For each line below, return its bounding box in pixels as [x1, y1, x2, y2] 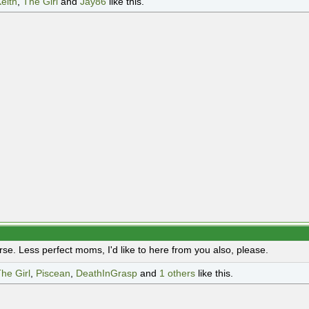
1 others [159, 268, 195, 279]
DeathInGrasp [76, 268, 137, 279]
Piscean [36, 268, 70, 279]
